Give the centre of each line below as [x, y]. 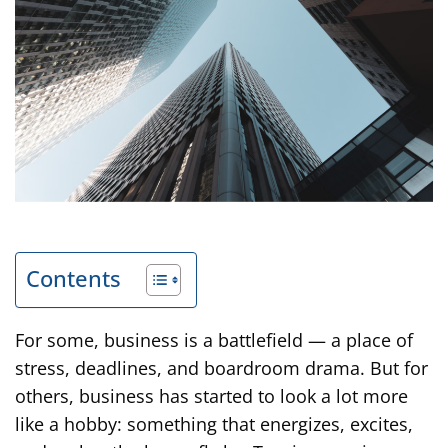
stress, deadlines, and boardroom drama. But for [222, 368]
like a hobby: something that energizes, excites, [214, 424]
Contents [73, 279]
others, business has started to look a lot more [212, 396]
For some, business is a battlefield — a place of [214, 340]
